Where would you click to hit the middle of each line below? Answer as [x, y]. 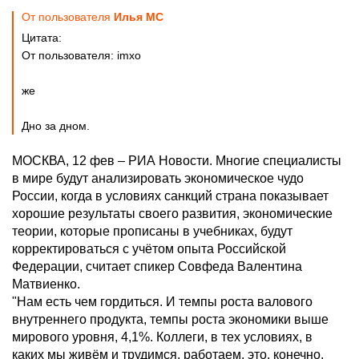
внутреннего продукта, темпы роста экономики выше [170, 319]
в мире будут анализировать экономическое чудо [158, 178]
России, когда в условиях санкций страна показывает [170, 196]
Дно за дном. [56, 126]
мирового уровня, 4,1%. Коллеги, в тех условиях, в [162, 337]
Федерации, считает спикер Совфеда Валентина [157, 266]
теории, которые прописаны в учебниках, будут [152, 231]
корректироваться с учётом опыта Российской [149, 249]
